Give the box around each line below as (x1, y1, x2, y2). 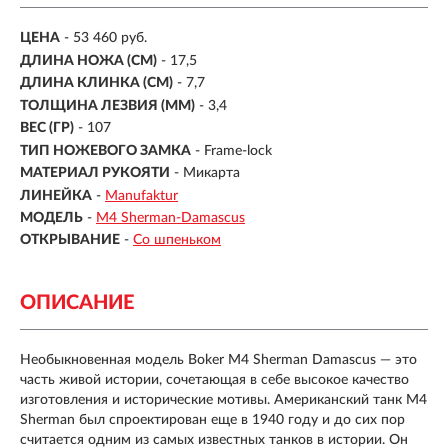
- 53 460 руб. (64, 31, 147, 46)
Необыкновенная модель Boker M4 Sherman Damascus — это (20, 353, 417, 368)
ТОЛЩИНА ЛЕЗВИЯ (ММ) (20, 98, 195, 113)
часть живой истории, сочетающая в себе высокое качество (20, 373, 409, 388)
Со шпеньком (133, 233, 221, 248)
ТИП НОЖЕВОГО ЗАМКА (20, 143, 191, 158)
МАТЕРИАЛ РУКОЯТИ (20, 166, 170, 181)
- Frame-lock (195, 143, 272, 158)
